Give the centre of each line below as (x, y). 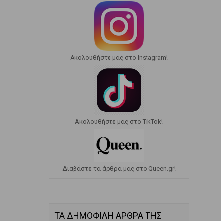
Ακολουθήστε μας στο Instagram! (119, 57)
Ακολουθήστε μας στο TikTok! (119, 121)
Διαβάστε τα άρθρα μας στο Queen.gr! (119, 168)
